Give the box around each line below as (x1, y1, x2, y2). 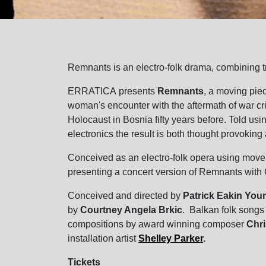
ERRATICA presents (68, 86, 157, 96)
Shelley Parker (138, 233, 203, 243)
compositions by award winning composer (68, 219, 246, 229)
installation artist (68, 233, 138, 243)
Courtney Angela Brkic (80, 205, 182, 215)
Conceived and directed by (68, 191, 183, 201)
